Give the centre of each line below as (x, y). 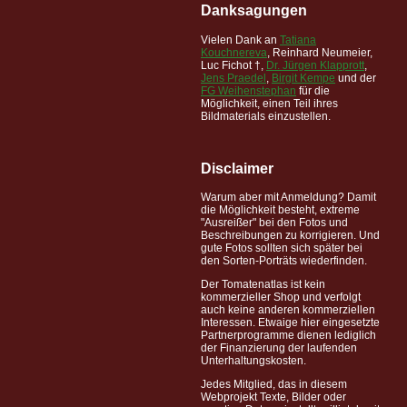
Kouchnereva (234, 52)
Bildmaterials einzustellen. (266, 116)
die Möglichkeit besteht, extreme (280, 210)
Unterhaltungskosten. (253, 361)
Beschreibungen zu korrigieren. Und (290, 236)
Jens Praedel (233, 78)
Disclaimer (237, 168)
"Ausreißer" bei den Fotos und (274, 223)
